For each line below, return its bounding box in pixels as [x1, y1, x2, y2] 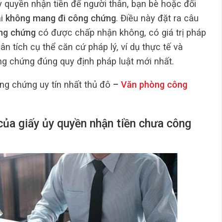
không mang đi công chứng [5, 12, 116, 23]
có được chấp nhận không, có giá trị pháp [36, 27, 206, 38]
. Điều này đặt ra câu [116, 12, 199, 23]
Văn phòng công [121, 79, 187, 90]
